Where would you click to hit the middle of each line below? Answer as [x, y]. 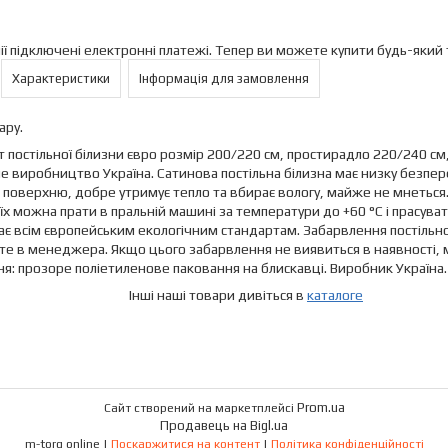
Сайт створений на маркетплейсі [200, 408]
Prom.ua [320, 407]
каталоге [335, 295]
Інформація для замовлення [224, 78]
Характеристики [61, 78]
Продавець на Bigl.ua [224, 425]
